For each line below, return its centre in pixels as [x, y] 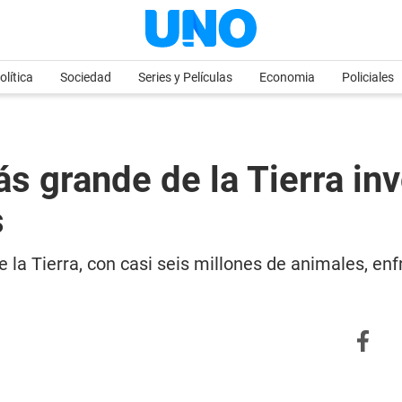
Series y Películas [185, 77]
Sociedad [86, 77]
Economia [287, 77]
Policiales [368, 77]
